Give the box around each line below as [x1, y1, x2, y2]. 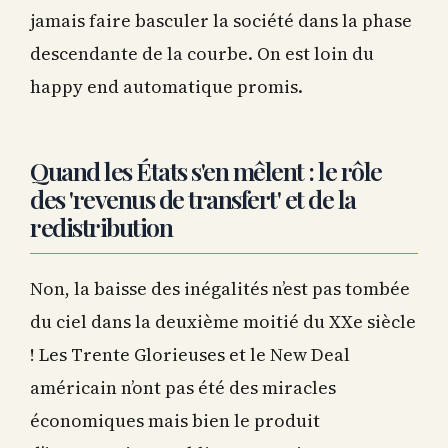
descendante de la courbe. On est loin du [30, 37, 374, 63]
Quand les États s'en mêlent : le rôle [30, 150, 382, 184]
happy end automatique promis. [30, 70, 303, 96]
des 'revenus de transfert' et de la [30, 178, 356, 212]
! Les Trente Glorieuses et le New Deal [30, 338, 350, 364]
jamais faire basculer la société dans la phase [30, 4, 412, 30]
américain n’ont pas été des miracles [30, 371, 336, 397]
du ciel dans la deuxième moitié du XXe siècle [30, 305, 416, 331]
